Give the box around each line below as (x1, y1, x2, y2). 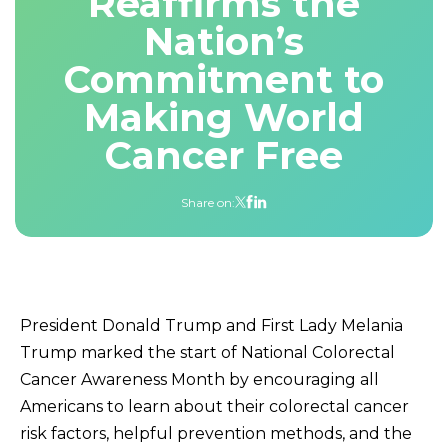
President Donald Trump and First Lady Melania (20, 315, 403, 335)
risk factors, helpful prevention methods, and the (20, 423, 412, 443)
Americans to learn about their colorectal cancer (20, 396, 409, 416)
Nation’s (144, 17, 304, 65)
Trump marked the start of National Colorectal (20, 342, 395, 362)
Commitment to (64, 55, 384, 103)
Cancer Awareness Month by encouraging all (20, 369, 379, 389)
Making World (84, 93, 364, 141)
